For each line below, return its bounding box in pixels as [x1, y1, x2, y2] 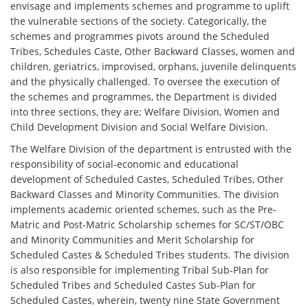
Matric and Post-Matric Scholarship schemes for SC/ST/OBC [10, 218, 285, 232]
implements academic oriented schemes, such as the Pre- [10, 203, 277, 217]
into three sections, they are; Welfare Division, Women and [10, 105, 280, 119]
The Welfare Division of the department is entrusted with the [10, 142, 292, 156]
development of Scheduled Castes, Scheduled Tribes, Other [10, 173, 285, 186]
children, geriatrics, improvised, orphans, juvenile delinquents [10, 60, 297, 74]
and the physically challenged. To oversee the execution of [10, 75, 280, 89]
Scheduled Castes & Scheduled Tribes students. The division [10, 248, 290, 262]
